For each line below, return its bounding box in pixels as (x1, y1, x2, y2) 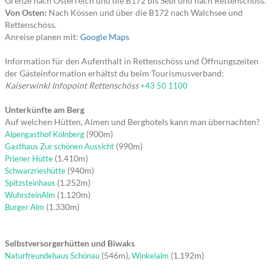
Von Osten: (5, 7, 47, 18)
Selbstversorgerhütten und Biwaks (5, 238, 135, 248)
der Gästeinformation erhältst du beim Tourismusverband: (5, 68, 224, 78)
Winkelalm (132, 251, 169, 260)
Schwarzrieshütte (5, 166, 66, 175)
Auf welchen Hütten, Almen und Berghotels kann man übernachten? (5, 117, 260, 127)
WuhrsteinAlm (5, 190, 55, 200)
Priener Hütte (5, 154, 53, 163)
